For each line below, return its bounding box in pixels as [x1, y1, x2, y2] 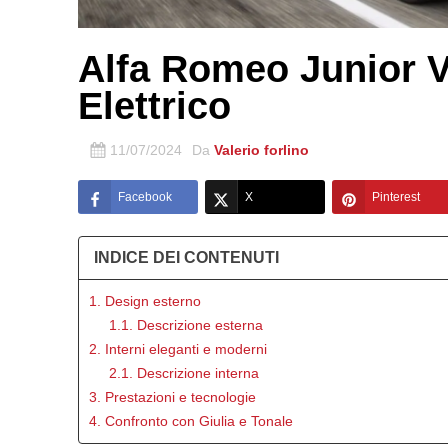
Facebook [118, 189, 173, 204]
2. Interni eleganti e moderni [89, 340, 268, 357]
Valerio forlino [214, 141, 310, 158]
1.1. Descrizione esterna [109, 316, 264, 333]
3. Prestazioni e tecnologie [89, 388, 257, 405]
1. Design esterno [89, 292, 202, 309]
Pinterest [372, 189, 421, 204]
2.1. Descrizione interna [109, 364, 260, 381]
